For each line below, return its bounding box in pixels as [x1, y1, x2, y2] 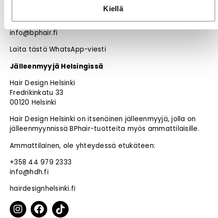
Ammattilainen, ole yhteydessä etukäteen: [10, 141, 155, 150]
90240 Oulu [10, 1, 50, 11]
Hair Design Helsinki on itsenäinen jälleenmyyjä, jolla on [10, 114, 196, 124]
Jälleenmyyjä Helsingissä [10, 61, 103, 71]
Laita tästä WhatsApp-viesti [10, 45, 106, 54]
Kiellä [103, 4, 123, 13]
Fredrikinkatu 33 [10, 88, 63, 97]
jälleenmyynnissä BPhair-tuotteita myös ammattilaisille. [10, 124, 200, 134]
